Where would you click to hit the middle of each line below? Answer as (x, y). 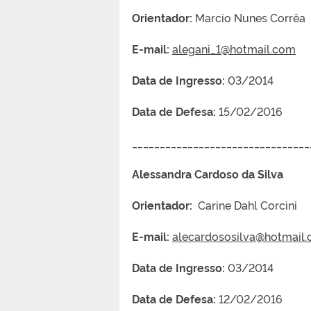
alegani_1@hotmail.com (234, 48)
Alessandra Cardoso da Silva (215, 173)
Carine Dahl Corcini (245, 204)
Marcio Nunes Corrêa (249, 17)
